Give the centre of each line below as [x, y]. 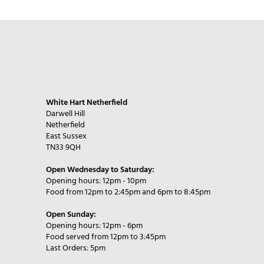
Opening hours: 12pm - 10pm [97, 181]
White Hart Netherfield [86, 103]
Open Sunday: [71, 215]
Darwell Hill [65, 114]
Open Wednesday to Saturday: [100, 170]
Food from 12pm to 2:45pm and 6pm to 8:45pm [128, 192]
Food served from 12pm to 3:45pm [105, 237]
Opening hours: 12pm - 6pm [94, 226]
